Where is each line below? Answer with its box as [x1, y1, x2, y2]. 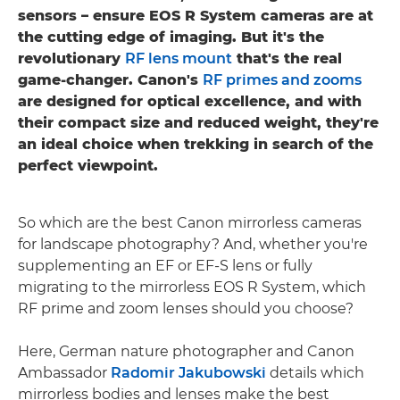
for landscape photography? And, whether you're [18, 235, 368, 253]
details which [266, 363, 364, 381]
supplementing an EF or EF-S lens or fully [18, 256, 312, 274]
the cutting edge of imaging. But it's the [18, 28, 324, 46]
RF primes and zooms [203, 71, 362, 88]
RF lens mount [125, 49, 232, 67]
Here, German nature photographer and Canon [18, 342, 354, 360]
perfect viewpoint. [18, 156, 158, 174]
